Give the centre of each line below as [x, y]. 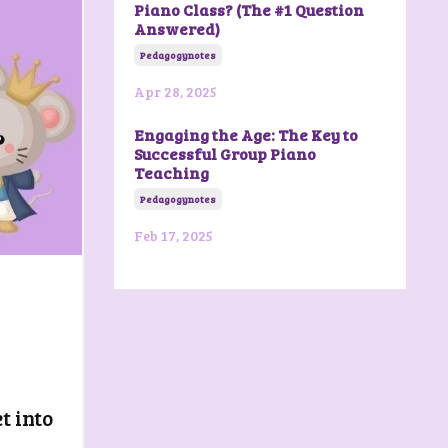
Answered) [176, 28]
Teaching [171, 172]
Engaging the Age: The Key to [245, 134]
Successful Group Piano [224, 153]
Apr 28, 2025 [175, 91]
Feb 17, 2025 [173, 235]
